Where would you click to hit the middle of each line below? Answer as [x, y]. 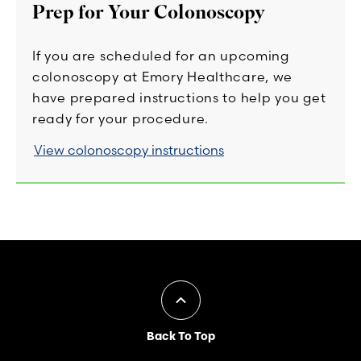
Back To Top [180, 336]
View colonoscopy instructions [129, 149]
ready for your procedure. [121, 118]
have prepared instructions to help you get [179, 97]
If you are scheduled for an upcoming [161, 55]
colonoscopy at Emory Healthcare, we [163, 76]
